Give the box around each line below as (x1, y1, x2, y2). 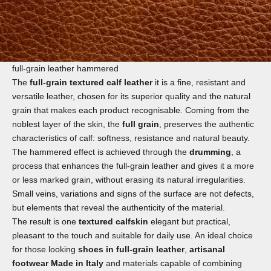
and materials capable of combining (103, 258, 242, 269)
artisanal (189, 244, 225, 255)
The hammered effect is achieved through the (12, 147, 189, 157)
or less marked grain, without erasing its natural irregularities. (12, 175, 246, 185)
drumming (189, 147, 231, 157)
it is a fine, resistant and (152, 77, 246, 88)
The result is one (12, 217, 79, 227)
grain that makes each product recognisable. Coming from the (12, 105, 249, 116)
